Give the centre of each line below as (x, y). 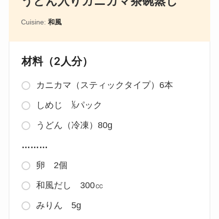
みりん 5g (58, 206)
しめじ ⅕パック (69, 105)
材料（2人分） (57, 61)
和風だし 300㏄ (70, 186)
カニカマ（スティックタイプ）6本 (104, 85)
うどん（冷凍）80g (74, 125)
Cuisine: (34, 22)
